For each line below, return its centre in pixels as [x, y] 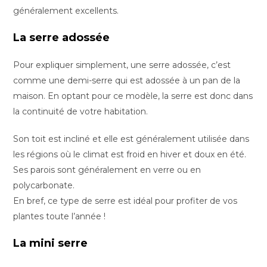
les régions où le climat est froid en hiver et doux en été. [130, 154]
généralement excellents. [66, 11]
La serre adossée [62, 38]
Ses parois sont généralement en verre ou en [107, 170]
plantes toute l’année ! [60, 216]
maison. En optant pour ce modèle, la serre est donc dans [133, 96]
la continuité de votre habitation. [82, 111]
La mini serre [51, 243]
